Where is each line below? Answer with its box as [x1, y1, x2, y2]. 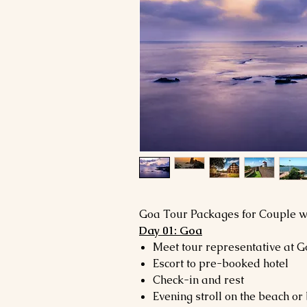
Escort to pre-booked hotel [153, 256, 288, 271]
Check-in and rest [153, 273, 244, 287]
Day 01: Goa [139, 223, 202, 238]
